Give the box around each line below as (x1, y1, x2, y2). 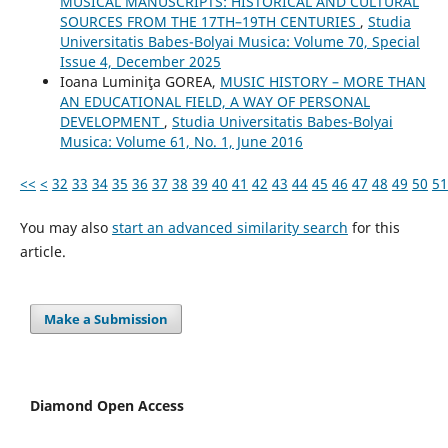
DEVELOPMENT (59, 112, 164, 132)
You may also (19, 218, 112, 238)
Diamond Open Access (30, 396, 184, 416)
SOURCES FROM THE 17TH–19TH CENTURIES (59, 12, 360, 32)
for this (347, 218, 400, 238)
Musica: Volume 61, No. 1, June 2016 (59, 132, 303, 152)
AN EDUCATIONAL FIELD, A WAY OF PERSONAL (59, 92, 370, 112)
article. (19, 242, 66, 262)
